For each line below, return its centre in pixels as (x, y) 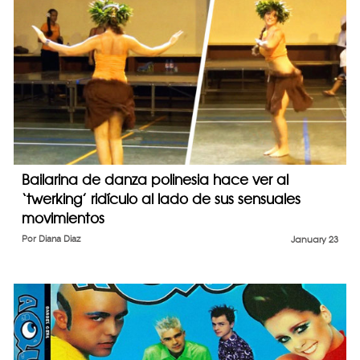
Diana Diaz (59, 239)
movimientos (63, 218)
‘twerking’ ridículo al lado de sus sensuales (161, 198)
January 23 (315, 239)
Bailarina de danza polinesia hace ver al (155, 179)
